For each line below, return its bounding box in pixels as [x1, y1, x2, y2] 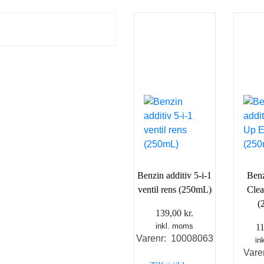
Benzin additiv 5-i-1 [137, 170, 212, 180]
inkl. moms [156, 221, 194, 230]
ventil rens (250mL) [137, 184, 212, 194]
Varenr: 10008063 [136, 233, 213, 243]
